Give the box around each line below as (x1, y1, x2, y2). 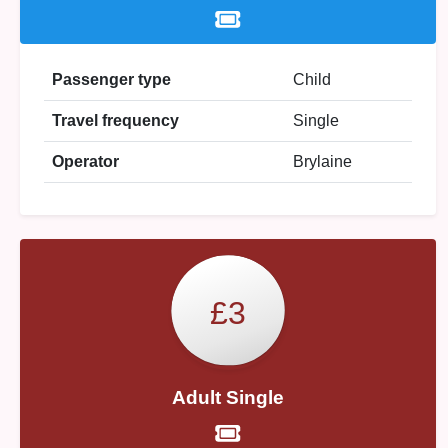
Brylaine (293, 153, 352, 170)
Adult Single (172, 387, 284, 408)
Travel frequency (52, 112, 179, 129)
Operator (52, 153, 119, 170)
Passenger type (52, 71, 171, 88)
